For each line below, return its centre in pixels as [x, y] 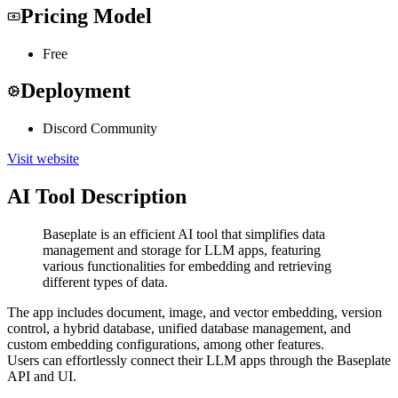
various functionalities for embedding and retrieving [187, 267]
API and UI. [42, 377]
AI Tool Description [97, 197]
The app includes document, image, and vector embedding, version [195, 313]
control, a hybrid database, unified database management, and [179, 329]
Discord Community [100, 129]
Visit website [43, 159]
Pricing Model [86, 16]
